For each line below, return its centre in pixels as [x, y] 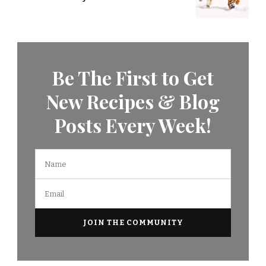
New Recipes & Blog [133, 102]
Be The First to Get [133, 78]
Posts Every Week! [133, 125]
